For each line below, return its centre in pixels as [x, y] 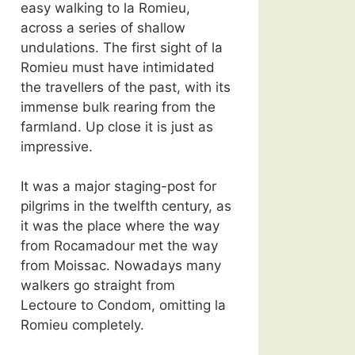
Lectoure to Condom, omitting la [123, 305]
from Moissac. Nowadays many [121, 265]
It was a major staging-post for [118, 186]
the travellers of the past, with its [126, 87]
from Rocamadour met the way [119, 246]
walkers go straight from [98, 285]
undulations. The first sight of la [122, 47]
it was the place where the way [120, 226]
